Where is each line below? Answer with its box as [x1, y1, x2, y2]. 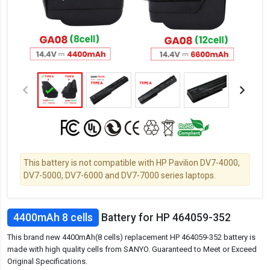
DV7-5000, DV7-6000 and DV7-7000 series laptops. [24, 171, 216, 181]
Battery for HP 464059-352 [99, 212, 231, 224]
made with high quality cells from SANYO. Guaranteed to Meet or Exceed [7, 245, 257, 254]
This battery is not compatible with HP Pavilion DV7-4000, [24, 158, 240, 168]
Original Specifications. [7, 257, 87, 266]
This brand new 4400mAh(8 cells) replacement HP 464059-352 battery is [7, 233, 256, 242]
